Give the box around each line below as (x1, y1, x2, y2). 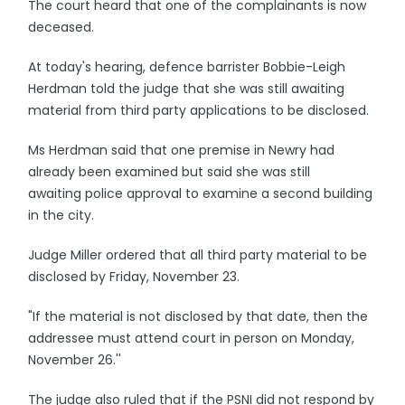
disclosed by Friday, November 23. (28, 268, 240, 286)
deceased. (28, 18, 95, 36)
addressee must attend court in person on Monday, (28, 329, 355, 347)
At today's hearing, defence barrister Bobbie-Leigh (28, 58, 346, 76)
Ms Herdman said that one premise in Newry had (28, 141, 335, 159)
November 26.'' (28, 351, 122, 369)
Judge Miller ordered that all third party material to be (28, 246, 368, 264)
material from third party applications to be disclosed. (28, 101, 370, 119)
